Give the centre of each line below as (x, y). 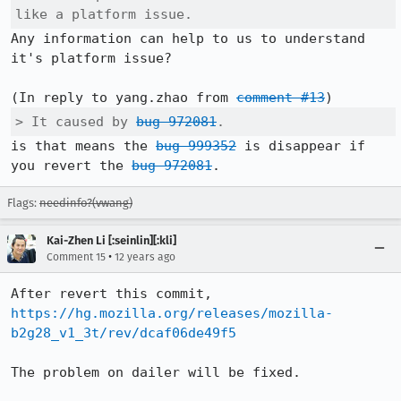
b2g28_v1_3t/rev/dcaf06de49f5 (124, 333)
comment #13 (281, 98)
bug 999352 (196, 146)
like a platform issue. (104, 14)
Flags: (23, 203)
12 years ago (145, 257)
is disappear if (301, 146)
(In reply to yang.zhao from (124, 98)
